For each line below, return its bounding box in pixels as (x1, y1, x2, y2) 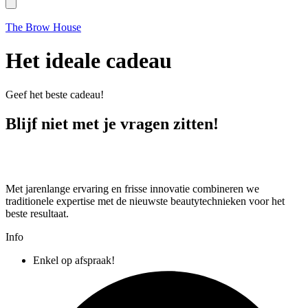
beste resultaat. (5, 207, 69, 219)
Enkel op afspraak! (33, 254, 115, 266)
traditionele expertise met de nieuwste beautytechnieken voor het (5, 195, 285, 207)
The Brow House (5, 21, 81, 33)
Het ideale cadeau (5, 48, 172, 74)
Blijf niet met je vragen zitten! (5, 114, 219, 133)
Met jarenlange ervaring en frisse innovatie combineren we (5, 182, 259, 195)
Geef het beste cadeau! (5, 88, 104, 100)
